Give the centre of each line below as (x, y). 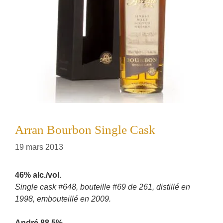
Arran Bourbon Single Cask (85, 130)
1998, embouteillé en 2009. (63, 199)
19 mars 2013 (39, 147)
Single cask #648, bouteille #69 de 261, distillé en (103, 187)
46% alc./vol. (38, 175)
